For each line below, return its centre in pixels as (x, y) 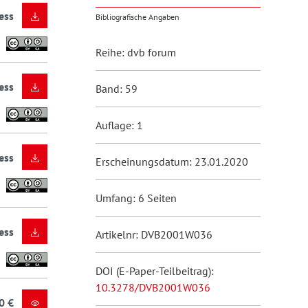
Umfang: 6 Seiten (136, 198)
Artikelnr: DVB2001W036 (154, 234)
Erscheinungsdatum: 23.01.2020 (172, 162)
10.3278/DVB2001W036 (153, 287)
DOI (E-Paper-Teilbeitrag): (154, 271)
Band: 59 (116, 89)
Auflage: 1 (119, 125)
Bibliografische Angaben (137, 17)
